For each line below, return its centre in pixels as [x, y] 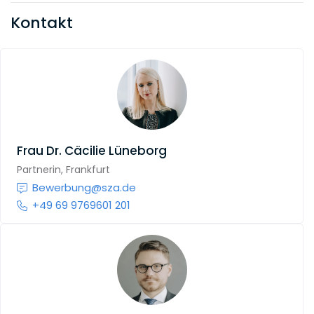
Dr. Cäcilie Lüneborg [106, 151]
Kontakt [42, 22]
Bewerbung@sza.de [84, 188]
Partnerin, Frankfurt [63, 169]
